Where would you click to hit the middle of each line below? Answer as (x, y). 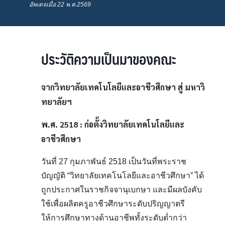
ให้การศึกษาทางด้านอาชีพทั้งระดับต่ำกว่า (114, 218)
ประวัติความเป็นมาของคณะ (109, 59)
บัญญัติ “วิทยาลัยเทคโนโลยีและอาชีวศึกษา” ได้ (123, 176)
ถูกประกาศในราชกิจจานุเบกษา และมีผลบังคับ (122, 190)
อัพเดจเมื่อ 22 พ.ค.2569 (60, 5)
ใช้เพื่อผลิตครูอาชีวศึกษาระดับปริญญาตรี (113, 204)
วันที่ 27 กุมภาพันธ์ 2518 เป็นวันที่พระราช (114, 161)
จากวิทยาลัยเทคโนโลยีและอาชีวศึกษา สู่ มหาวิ (123, 87)
